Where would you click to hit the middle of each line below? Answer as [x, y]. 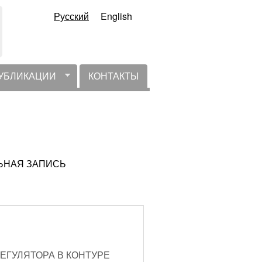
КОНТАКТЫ [113, 76]
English [116, 16]
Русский [71, 16]
